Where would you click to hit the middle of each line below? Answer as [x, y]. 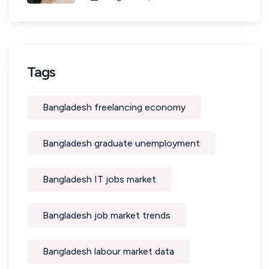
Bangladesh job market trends [107, 215]
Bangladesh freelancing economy [114, 107]
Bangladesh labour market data [108, 251]
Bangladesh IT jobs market [99, 179]
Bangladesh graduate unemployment [121, 143]
